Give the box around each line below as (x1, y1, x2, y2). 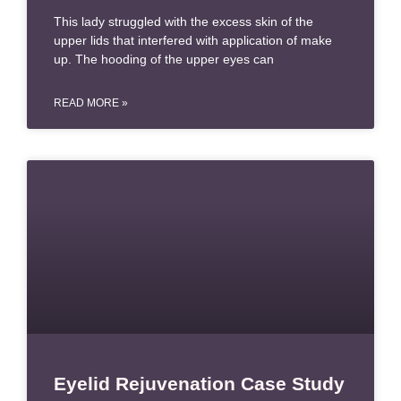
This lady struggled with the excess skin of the (54, 13, 313, 29)
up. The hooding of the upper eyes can (54, 51, 274, 66)
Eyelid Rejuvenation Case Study (54, 372, 345, 394)
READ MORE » (54, 96, 128, 109)
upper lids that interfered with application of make (54, 32, 332, 47)
